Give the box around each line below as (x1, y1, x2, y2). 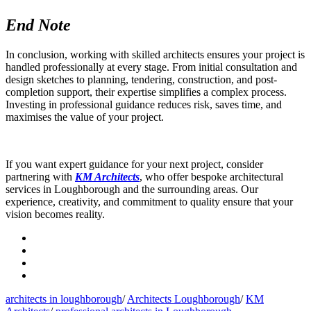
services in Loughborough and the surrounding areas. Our (6, 183, 258, 196)
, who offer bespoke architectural (140, 171, 283, 183)
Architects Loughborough (127, 293, 240, 305)
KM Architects (75, 171, 140, 183)
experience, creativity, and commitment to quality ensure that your (6, 196, 293, 208)
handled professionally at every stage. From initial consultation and (6, 61, 297, 74)
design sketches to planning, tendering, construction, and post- (6, 74, 277, 86)
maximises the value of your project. (6, 111, 164, 124)
